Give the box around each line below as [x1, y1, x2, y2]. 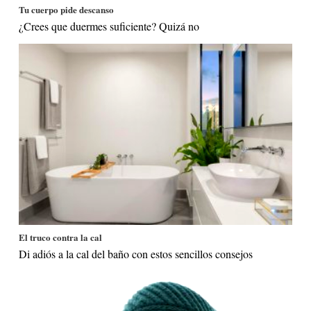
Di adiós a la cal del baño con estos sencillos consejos [19, 246, 253, 262]
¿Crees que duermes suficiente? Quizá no [19, 18, 200, 33]
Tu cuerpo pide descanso [19, 2, 115, 16]
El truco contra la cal [19, 230, 103, 244]
